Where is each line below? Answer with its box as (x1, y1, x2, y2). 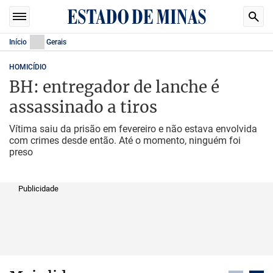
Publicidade (18, 184, 58, 193)
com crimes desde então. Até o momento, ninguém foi (9, 135, 241, 146)
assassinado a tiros (9, 97, 157, 117)
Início (9, 38, 27, 46)
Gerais (46, 38, 66, 46)
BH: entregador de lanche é (9, 77, 219, 97)
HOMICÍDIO (9, 63, 46, 71)
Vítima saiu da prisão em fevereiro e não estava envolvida (9, 123, 257, 135)
